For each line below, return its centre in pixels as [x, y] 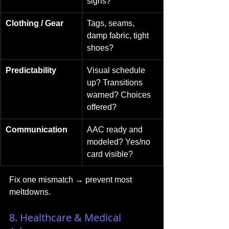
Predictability [31, 70]
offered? [102, 107]
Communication [37, 130]
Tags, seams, [112, 23]
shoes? [100, 48]
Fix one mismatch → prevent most [72, 180]
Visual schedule [117, 70]
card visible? [110, 154]
